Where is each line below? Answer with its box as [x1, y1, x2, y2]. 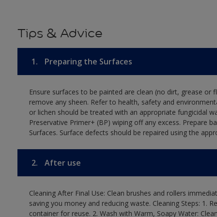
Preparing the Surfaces [42, 56, 132, 67]
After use [42, 157, 81, 168]
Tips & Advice [17, 26, 103, 41]
